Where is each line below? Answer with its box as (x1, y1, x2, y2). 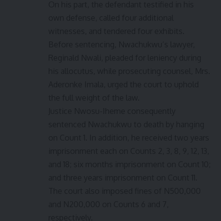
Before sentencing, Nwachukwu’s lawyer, (48, 39, 195, 50)
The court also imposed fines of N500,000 (48, 186, 201, 196)
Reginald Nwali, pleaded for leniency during (48, 53, 201, 63)
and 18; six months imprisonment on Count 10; (48, 159, 211, 170)
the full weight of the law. (48, 93, 140, 103)
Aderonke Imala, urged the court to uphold (48, 79, 199, 90)
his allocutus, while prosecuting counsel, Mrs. (48, 66, 210, 76)
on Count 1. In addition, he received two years (48, 133, 209, 143)
